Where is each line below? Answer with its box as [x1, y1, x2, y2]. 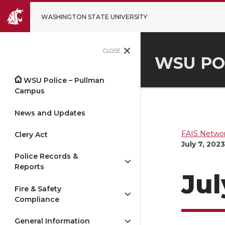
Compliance [15, 194, 59, 204]
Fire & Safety [15, 184, 61, 193]
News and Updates [15, 108, 85, 118]
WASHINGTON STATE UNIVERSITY [41, 13, 147, 21]
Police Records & [15, 152, 78, 161]
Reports [15, 162, 44, 172]
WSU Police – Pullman [24, 76, 105, 85]
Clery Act [15, 130, 48, 139]
